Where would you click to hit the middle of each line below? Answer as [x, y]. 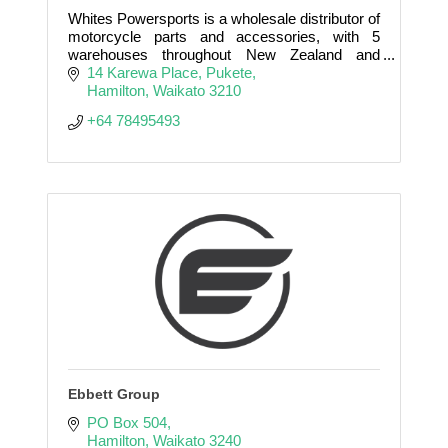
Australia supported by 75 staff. [169, 72]
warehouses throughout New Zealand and [224, 54]
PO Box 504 [126, 422]
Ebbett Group [114, 393]
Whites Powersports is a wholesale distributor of [224, 18]
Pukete [228, 72]
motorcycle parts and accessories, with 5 [224, 36]
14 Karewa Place [142, 72]
